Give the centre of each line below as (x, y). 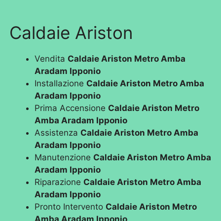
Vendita (51, 58)
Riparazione (59, 182)
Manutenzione (64, 157)
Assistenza (58, 132)
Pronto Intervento (70, 206)
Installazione (61, 83)
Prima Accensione (72, 108)
